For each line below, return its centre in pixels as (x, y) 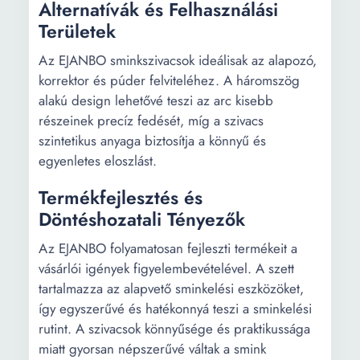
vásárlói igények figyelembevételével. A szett (166, 268)
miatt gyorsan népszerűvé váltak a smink (152, 349)
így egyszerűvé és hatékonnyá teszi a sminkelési (175, 309)
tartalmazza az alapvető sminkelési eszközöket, (171, 288)
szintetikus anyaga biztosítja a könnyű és (152, 141)
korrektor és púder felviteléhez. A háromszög (169, 80)
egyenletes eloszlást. (98, 161)
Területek (77, 31)
